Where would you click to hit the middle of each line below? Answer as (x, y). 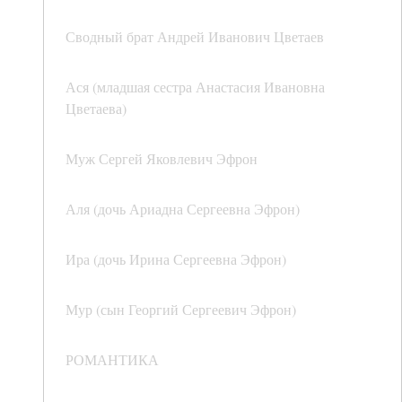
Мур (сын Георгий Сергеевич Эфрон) (181, 310)
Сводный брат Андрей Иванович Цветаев (195, 37)
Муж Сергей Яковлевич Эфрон (162, 159)
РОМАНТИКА (112, 360)
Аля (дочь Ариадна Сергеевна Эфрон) (183, 209)
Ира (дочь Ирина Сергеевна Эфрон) (176, 259)
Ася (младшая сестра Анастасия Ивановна (195, 87)
